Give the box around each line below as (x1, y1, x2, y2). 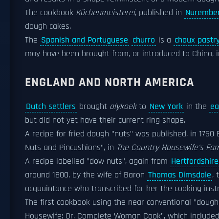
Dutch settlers (26, 101, 76, 112)
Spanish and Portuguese (41, 35, 128, 45)
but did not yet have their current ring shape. (25, 115, 185, 126)
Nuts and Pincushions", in (25, 142, 116, 153)
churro (132, 35, 155, 45)
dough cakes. (25, 21, 71, 32)
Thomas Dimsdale (148, 170, 211, 180)
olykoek (109, 101, 136, 112)
